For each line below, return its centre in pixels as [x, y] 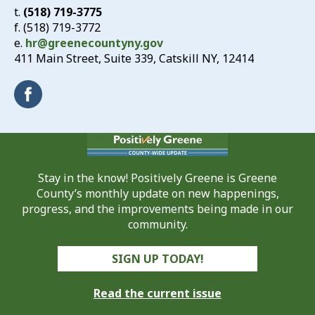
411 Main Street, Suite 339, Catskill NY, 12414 [134, 58]
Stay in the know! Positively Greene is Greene [157, 178]
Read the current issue [157, 293]
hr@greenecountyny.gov [94, 43]
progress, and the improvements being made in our [157, 209]
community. [157, 224]
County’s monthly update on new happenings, [157, 193]
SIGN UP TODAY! [157, 259]
